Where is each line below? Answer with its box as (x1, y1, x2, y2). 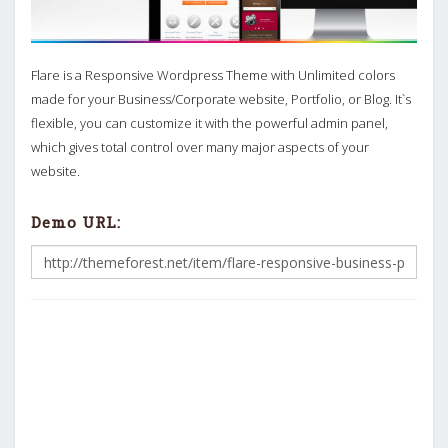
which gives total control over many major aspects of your (31, 138, 369, 157)
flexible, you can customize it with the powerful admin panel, (31, 114, 388, 133)
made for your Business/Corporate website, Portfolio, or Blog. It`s (31, 90, 411, 109)
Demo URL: (31, 212, 121, 233)
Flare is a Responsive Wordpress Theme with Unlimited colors (31, 66, 395, 85)
